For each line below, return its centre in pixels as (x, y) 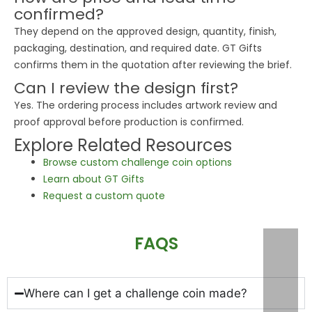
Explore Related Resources (123, 146)
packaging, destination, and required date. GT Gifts (138, 48)
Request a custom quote (104, 196)
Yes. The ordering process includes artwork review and (146, 106)
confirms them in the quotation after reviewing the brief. (153, 65)
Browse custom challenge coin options (138, 163)
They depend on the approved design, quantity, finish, (145, 32)
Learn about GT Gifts (94, 179)
